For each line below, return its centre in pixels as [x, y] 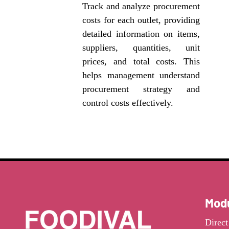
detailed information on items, [141, 34]
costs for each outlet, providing [141, 20]
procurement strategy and [141, 89]
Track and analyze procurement [141, 6]
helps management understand [141, 75]
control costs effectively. [128, 103]
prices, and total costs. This [141, 61]
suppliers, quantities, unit [141, 48]
